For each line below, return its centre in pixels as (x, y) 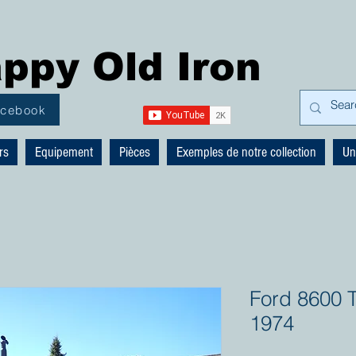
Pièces (134, 152)
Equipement (64, 152)
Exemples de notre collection (246, 152)
